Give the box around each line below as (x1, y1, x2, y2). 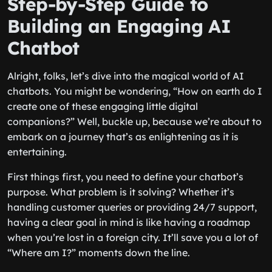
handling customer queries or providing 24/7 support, (7, 201, 257, 213)
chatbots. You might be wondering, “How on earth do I (7, 85, 262, 97)
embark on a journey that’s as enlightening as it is (7, 131, 239, 143)
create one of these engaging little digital (7, 100, 198, 112)
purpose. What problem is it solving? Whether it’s (7, 186, 234, 198)
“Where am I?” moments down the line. (7, 246, 190, 259)
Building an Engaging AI (7, 15, 231, 38)
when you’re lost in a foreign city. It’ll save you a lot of (7, 231, 258, 243)
